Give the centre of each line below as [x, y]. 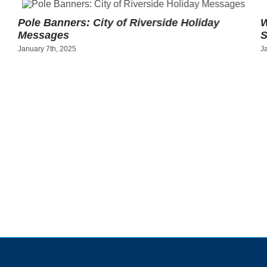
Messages [44, 35]
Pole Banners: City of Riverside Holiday [119, 23]
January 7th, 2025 [47, 49]
